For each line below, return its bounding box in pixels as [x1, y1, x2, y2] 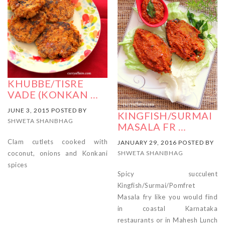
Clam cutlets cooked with [8, 137, 108, 146]
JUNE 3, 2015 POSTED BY [8, 106, 87, 114]
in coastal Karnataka [117, 204, 217, 212]
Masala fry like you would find [117, 192, 217, 201]
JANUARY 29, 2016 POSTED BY [117, 138, 214, 146]
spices [8, 160, 27, 169]
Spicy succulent [117, 169, 217, 178]
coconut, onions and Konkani [8, 149, 108, 157]
